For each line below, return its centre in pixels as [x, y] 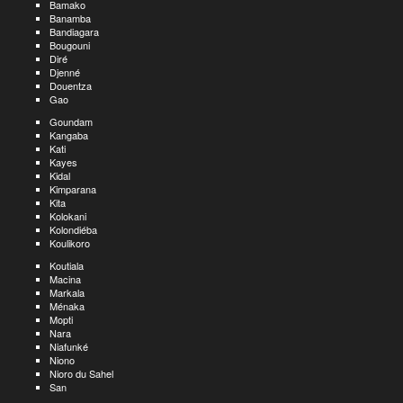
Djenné [65, 72]
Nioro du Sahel [81, 373]
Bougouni [70, 45]
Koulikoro [70, 243]
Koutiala [67, 265]
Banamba [70, 18]
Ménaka [67, 306]
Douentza [71, 85]
